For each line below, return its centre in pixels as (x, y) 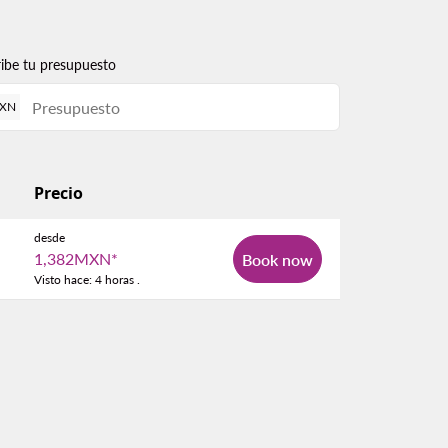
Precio (58, 193)
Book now (277, 259)
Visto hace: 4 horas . (87, 279)
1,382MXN (72, 258)
